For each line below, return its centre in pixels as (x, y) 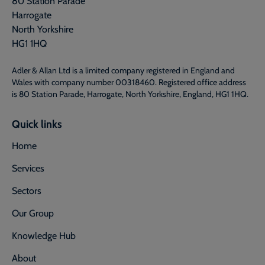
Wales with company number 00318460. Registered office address (129, 82)
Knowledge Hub (44, 235)
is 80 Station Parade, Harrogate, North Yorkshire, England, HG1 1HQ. (130, 94)
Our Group (33, 213)
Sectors (27, 190)
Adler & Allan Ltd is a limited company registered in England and (123, 70)
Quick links (37, 124)
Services (28, 168)
